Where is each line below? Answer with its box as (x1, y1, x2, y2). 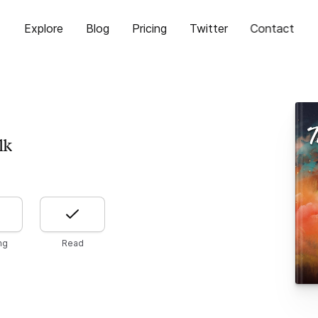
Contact (250, 21, 295, 35)
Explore (23, 21, 63, 35)
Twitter (189, 21, 228, 35)
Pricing (131, 21, 167, 35)
